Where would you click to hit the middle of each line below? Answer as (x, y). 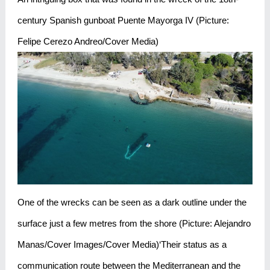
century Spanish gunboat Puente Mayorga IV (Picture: (123, 20)
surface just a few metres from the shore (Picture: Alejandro (134, 223)
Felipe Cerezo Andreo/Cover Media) (88, 42)
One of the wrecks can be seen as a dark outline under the (132, 202)
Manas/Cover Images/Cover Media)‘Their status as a (122, 244)
